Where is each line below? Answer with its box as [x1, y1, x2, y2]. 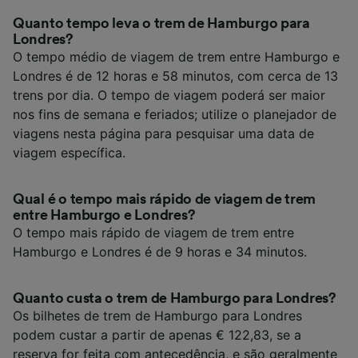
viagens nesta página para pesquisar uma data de [13, 125, 314, 141]
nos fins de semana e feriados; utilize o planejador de [13, 105, 336, 122]
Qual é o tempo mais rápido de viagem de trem [13, 191, 316, 206]
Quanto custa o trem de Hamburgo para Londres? [13, 290, 336, 305]
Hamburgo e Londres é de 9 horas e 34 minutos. [13, 243, 307, 260]
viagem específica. [13, 144, 125, 161]
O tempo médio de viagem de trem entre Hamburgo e [13, 48, 340, 65]
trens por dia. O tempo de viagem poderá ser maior [13, 86, 325, 103]
